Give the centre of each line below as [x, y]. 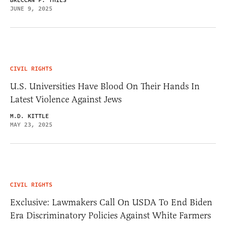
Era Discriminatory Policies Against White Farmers [110, 215]
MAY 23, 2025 [31, 125]
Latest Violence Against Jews [66, 99]
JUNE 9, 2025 [31, 9]
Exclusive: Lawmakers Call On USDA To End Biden [111, 202]
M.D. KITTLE [30, 116]
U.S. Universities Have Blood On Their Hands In [105, 86]
